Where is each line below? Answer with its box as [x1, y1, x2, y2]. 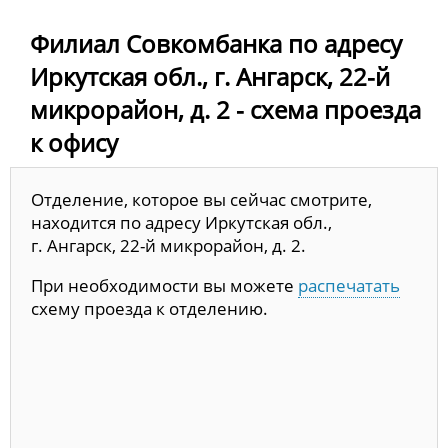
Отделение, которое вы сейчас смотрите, [31, 187, 372, 211]
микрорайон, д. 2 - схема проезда [30, 92, 421, 126]
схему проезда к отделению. [31, 296, 268, 320]
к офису [30, 125, 118, 159]
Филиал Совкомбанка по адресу [30, 26, 402, 60]
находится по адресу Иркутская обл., [31, 210, 332, 234]
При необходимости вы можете [31, 273, 298, 297]
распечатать [298, 273, 400, 297]
